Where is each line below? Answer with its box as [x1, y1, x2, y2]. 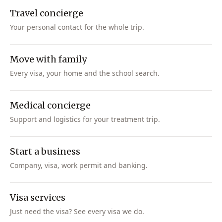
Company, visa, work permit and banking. [10, 161, 148, 170]
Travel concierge [10, 7, 83, 19]
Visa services [10, 192, 65, 203]
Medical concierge [10, 100, 91, 111]
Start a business [10, 146, 80, 157]
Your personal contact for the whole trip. [10, 22, 144, 32]
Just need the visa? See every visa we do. [10, 207, 144, 216]
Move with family [10, 54, 87, 65]
